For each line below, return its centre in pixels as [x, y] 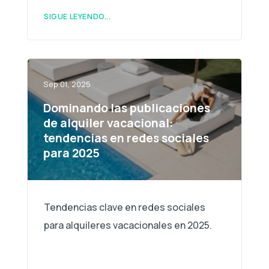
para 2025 [71, 153]
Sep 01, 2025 [67, 84]
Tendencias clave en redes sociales [125, 207]
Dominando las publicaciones [126, 107]
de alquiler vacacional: [108, 122]
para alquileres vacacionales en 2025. [128, 225]
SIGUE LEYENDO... [77, 16]
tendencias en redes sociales [126, 138]
